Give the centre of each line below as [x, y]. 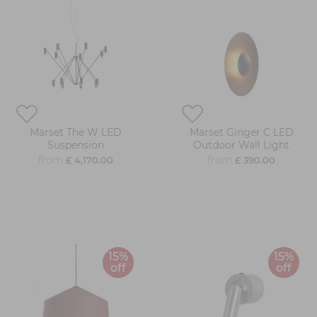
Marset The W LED [76, 133]
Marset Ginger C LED [241, 133]
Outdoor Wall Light [241, 145]
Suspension [76, 145]
